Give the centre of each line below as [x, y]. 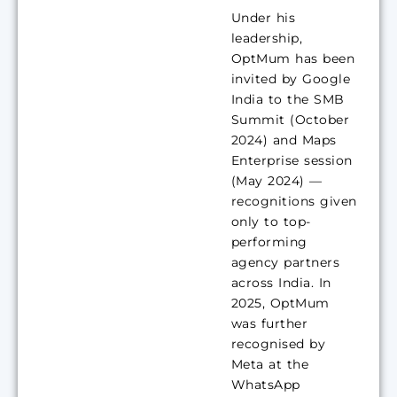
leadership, [267, 39]
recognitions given [294, 202]
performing [269, 242]
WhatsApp [265, 385]
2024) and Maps [284, 140]
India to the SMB [288, 100]
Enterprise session [292, 161]
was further [269, 324]
